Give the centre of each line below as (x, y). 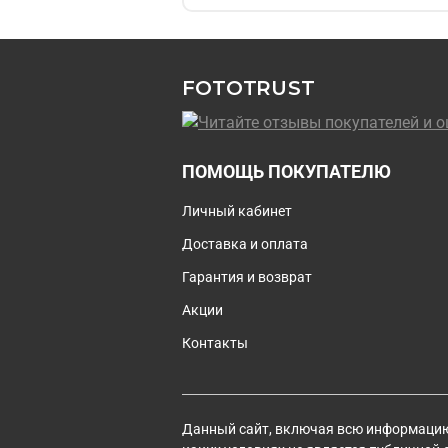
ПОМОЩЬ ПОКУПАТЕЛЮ (286, 172)
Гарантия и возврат (247, 278)
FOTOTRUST (248, 87)
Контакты (215, 344)
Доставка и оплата (245, 245)
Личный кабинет (237, 212)
